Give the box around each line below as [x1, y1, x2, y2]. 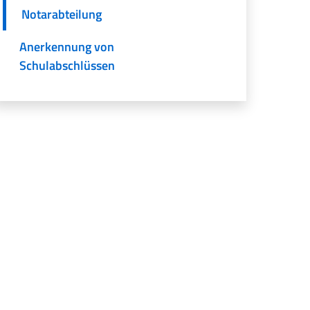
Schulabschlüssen [19, 55, 116, 75]
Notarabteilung [21, 4, 102, 24]
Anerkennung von [19, 37, 115, 56]
